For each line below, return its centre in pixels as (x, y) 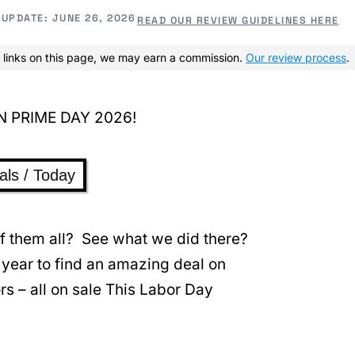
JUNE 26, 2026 (94, 18)
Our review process (296, 57)
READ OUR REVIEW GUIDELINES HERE (238, 21)
